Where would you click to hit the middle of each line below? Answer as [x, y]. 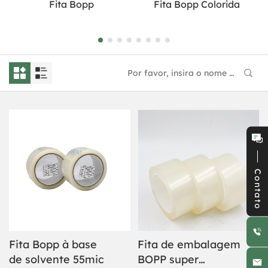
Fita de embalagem [189, 244]
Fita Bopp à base [53, 244]
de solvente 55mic [57, 259]
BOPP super [168, 259]
